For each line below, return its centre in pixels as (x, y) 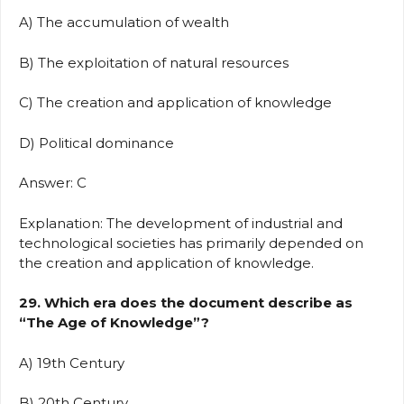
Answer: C (56, 183)
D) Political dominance (100, 142)
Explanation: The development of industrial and (181, 223)
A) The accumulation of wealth (128, 23)
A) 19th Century (75, 363)
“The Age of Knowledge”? (114, 323)
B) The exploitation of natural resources (157, 62)
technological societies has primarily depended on (191, 243)
